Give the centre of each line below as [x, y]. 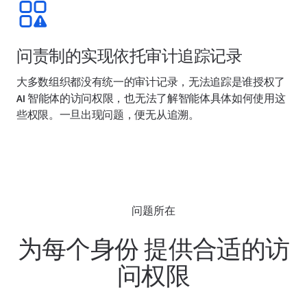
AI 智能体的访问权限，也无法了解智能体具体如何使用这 [151, 98]
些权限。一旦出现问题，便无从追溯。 [108, 115]
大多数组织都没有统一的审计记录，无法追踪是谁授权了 [151, 82]
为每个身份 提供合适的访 [153, 249]
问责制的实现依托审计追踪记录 [130, 56]
